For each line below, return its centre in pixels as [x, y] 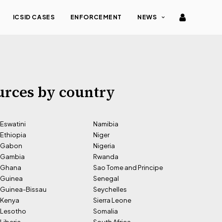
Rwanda [106, 157]
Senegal [106, 178]
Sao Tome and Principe [128, 167]
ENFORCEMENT [96, 17]
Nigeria [104, 146]
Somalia [106, 211]
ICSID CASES [34, 17]
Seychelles [110, 189]
